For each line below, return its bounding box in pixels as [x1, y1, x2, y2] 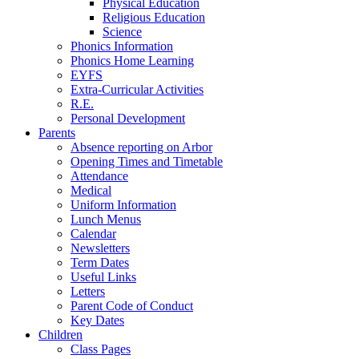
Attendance [71, 169, 128, 184]
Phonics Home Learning [71, 54, 194, 68]
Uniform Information [71, 198, 176, 212]
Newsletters [71, 241, 130, 256]
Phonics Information [71, 39, 173, 54]
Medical [71, 184, 111, 198]
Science [103, 25, 142, 39]
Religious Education [103, 10, 205, 25]
